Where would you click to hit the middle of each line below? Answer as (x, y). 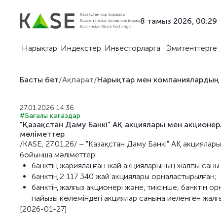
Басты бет (39, 80)
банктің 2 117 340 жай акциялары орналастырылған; (124, 176)
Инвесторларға (132, 48)
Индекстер (81, 48)
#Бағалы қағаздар (50, 116)
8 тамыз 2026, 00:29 (179, 21)
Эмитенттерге (191, 48)
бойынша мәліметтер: (58, 155)
